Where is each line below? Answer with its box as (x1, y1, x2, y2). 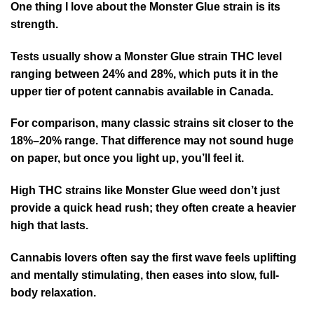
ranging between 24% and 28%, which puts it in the (11, 67, 278, 80)
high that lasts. (11, 219, 94, 232)
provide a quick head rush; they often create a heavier (11, 202, 296, 214)
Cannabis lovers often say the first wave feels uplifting (11, 252, 296, 264)
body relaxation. (11, 287, 96, 299)
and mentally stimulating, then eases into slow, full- (11, 269, 279, 282)
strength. (11, 18, 58, 30)
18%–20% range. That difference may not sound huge (11, 135, 294, 147)
